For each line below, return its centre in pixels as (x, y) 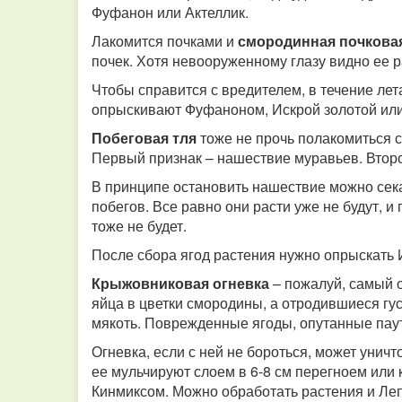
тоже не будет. (141, 226)
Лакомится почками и (165, 41)
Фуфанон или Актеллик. (172, 12)
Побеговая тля (144, 138)
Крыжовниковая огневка (180, 283)
